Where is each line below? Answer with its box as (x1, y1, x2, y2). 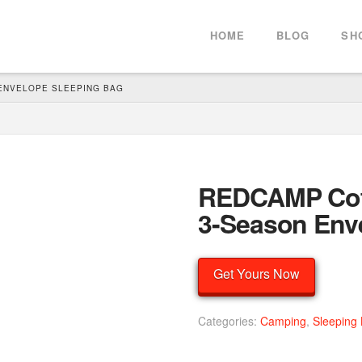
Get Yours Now (213, 264, 301, 284)
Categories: (198, 312, 261, 329)
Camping (260, 312, 307, 329)
